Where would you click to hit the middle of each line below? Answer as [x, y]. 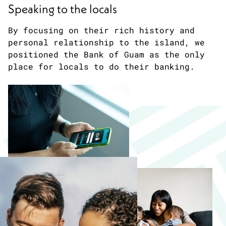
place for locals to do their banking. [101, 67]
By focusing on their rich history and [101, 30]
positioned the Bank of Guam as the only [106, 54]
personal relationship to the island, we [106, 42]
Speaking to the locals [63, 9]
